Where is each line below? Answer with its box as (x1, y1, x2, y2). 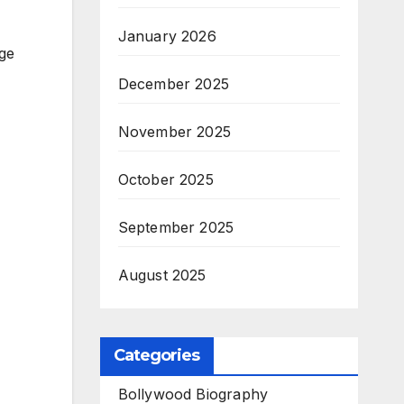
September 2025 (117, 218, 234, 237)
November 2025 (117, 123, 232, 142)
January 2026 (117, 27, 216, 46)
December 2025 (117, 75, 230, 94)
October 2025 (117, 170, 214, 189)
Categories (113, 345, 200, 366)
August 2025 (117, 266, 207, 285)
